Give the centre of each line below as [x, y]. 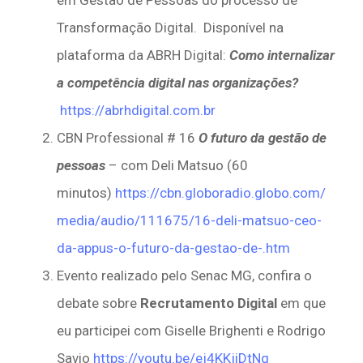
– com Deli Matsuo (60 [177, 166]
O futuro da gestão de [263, 138]
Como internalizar [282, 56]
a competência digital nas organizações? [177, 83]
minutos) [86, 193]
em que [301, 303]
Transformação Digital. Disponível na [170, 28]
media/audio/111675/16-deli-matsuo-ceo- [189, 221]
